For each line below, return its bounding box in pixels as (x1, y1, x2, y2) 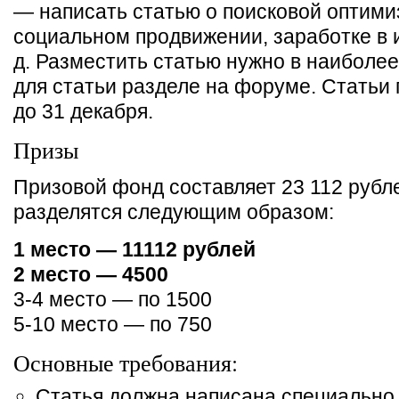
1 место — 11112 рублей (13, 238, 256, 261)
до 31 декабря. (13, 100, 153, 123)
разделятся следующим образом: (13, 200, 334, 224)
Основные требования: (13, 347, 238, 378)
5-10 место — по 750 (13, 313, 212, 336)
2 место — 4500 (13, 263, 168, 286)
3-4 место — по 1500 (13, 288, 212, 311)
